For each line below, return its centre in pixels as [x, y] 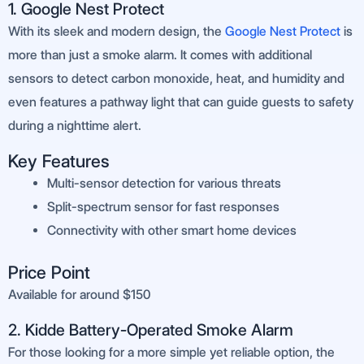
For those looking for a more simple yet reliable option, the [171, 353]
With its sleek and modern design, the [117, 32]
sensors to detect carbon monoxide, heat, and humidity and [176, 79]
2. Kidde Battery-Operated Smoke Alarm [151, 330]
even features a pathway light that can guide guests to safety [181, 102]
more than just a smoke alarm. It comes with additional [160, 55]
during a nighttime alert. [75, 126]
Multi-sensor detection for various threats [164, 184]
